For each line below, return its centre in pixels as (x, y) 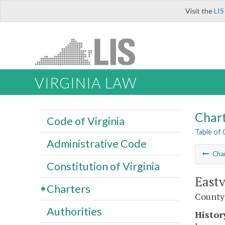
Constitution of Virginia (103, 166)
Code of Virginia (85, 121)
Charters (68, 189)
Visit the (200, 11)
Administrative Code (96, 143)
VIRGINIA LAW (86, 83)
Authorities (74, 211)
